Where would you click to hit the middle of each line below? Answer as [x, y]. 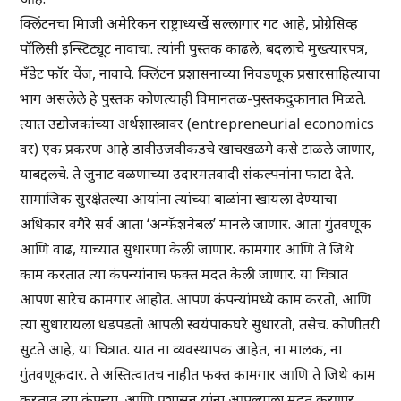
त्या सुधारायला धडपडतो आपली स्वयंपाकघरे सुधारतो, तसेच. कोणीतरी [200, 324]
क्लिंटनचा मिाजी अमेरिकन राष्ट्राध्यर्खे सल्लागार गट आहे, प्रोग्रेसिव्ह [189, 24]
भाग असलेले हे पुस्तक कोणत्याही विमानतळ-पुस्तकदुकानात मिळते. [193, 99]
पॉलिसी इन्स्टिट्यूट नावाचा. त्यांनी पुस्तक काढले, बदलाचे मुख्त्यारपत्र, [194, 49]
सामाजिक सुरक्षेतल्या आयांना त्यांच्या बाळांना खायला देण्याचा [179, 199]
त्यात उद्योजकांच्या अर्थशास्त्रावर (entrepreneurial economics [197, 124]
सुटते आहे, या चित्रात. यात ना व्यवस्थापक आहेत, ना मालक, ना [181, 350]
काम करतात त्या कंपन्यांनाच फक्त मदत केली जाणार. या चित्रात [184, 274]
